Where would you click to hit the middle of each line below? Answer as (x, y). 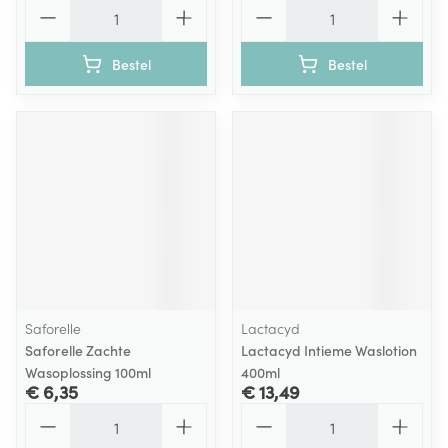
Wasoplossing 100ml (88, 372)
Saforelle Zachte (78, 350)
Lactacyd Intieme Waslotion (329, 350)
